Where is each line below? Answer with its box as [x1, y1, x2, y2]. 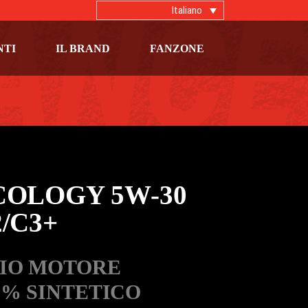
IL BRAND [56, 42, 110, 54]
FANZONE [150, 42, 204, 54]
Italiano [172, 3, 202, 16]
